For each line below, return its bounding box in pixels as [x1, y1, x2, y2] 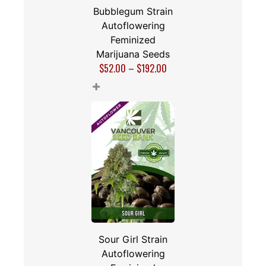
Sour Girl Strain [99, 233, 167, 245]
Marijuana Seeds [96, 48, 170, 61]
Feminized [110, 34, 156, 46]
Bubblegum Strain [93, 5, 173, 18]
